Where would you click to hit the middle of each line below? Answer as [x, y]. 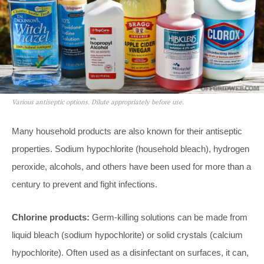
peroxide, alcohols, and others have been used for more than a [131, 167]
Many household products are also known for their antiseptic [127, 131]
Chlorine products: [51, 217]
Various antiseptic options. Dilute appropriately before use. [98, 102]
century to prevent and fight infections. [85, 184]
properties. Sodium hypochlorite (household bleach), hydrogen [131, 149]
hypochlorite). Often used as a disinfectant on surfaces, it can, [130, 253]
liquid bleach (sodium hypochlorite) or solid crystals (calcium [127, 235]
